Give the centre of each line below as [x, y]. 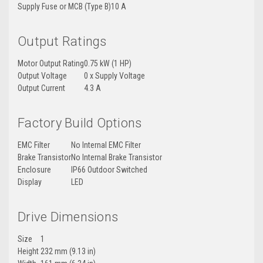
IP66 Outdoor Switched [109, 170]
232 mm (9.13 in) [68, 252]
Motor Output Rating [51, 64]
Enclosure [34, 170]
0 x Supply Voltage [114, 76]
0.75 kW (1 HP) [108, 64]
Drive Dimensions [68, 217]
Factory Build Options [80, 123]
